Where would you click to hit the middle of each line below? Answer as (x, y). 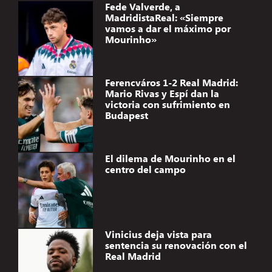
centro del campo (145, 169)
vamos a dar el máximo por (168, 29)
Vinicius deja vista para (158, 234)
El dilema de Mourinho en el (170, 158)
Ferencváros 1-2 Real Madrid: (171, 83)
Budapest (126, 115)
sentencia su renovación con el (176, 245)
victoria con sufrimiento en (167, 104)
